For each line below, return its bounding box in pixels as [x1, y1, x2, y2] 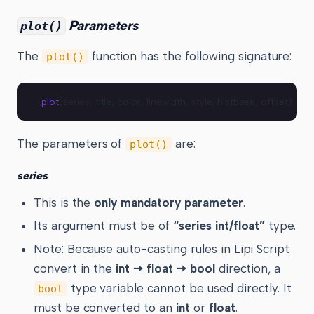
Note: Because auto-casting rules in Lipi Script [33, 241, 290, 256]
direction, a [214, 261, 281, 275]
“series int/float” [172, 218, 266, 233]
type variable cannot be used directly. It [67, 280, 292, 295]
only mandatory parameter [94, 195, 243, 210]
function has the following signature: [88, 49, 292, 64]
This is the [33, 195, 95, 210]
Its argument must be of [33, 218, 173, 233]
